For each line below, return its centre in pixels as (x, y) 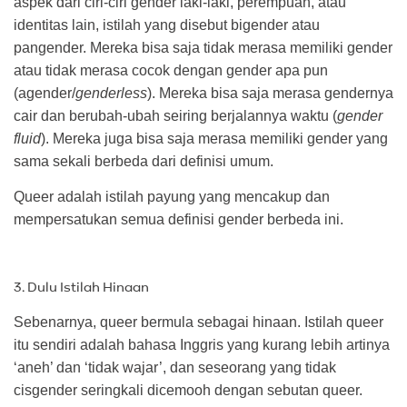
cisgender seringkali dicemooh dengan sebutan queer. (188, 390)
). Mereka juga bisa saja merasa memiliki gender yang (214, 138)
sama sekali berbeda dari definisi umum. (144, 161)
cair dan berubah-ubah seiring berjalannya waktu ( (175, 115)
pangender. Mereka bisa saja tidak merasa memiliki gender (203, 47)
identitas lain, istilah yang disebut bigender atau (167, 25)
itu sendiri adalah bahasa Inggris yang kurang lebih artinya (202, 344)
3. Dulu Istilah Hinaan (81, 287)
